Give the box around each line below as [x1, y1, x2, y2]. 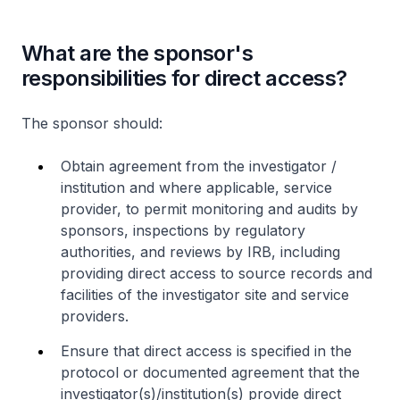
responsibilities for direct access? [21, 65, 347, 91]
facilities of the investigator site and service [61, 286, 349, 304]
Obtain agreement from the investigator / [61, 157, 337, 175]
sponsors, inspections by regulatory [61, 221, 305, 239]
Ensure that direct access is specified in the [61, 342, 352, 360]
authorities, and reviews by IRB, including [61, 243, 340, 261]
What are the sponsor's [21, 40, 254, 66]
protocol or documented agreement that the [61, 363, 360, 381]
